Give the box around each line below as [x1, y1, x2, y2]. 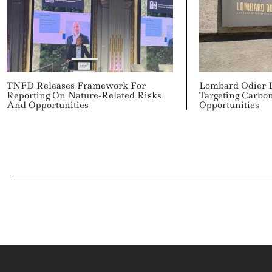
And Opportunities [6, 98, 89, 111]
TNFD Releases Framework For [6, 79, 146, 92]
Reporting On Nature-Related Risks [6, 89, 161, 101]
